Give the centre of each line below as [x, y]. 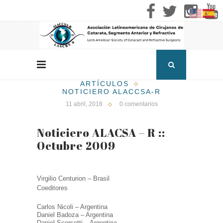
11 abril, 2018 [84, 104]
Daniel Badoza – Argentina [75, 215]
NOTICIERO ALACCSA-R [111, 92]
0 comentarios [138, 104]
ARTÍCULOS [104, 84]
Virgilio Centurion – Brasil [73, 179]
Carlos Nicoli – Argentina [72, 207]
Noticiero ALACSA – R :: [101, 133]
